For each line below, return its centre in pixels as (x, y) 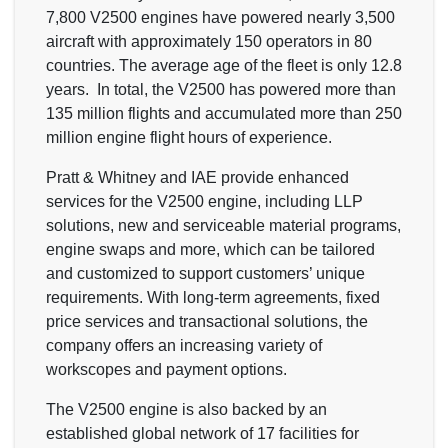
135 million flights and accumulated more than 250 (224, 113)
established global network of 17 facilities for (202, 433)
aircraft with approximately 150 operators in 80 (209, 41)
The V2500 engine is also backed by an (186, 409)
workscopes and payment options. (166, 369)
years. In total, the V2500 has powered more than (221, 89)
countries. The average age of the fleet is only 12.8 (224, 65)
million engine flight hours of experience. (189, 137)
